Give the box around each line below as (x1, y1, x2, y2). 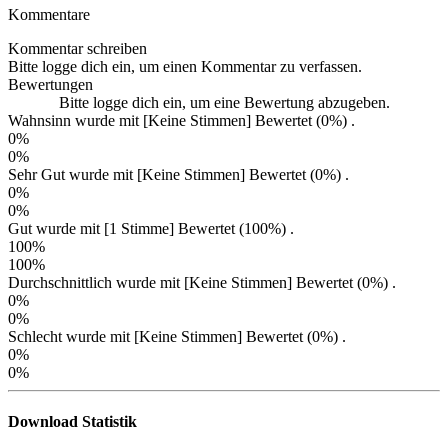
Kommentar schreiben (8, 39, 147, 57)
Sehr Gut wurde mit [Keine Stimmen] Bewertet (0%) (8, 165, 345, 183)
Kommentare (8, 5, 90, 23)
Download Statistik (8, 413, 137, 431)
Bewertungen (8, 75, 93, 93)
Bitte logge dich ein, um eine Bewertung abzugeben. (58, 93, 390, 111)
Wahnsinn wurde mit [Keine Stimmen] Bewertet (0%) (8, 111, 351, 129)
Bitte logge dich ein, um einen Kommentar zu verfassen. (8, 57, 362, 75)
